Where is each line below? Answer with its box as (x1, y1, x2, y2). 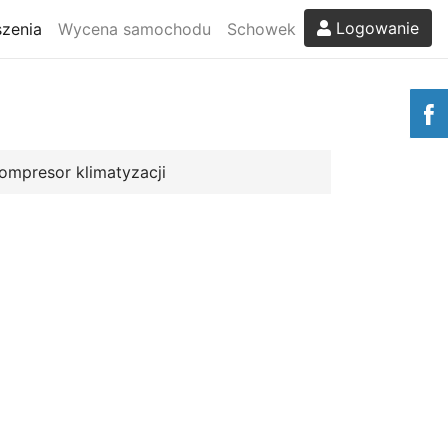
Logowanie (331, 17, 419, 38)
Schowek (227, 18, 296, 39)
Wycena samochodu (58, 18, 211, 39)
